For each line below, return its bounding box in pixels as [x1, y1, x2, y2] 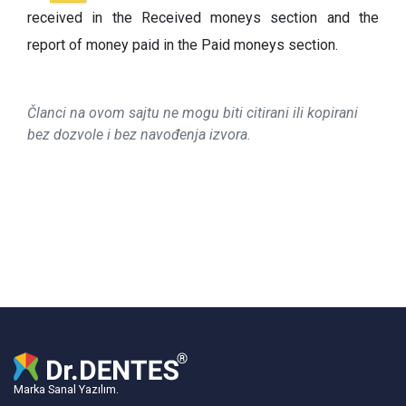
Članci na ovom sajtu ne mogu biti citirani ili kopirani [27, 103, 358, 121]
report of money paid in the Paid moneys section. [27, 35, 338, 53]
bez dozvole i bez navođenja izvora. [27, 125, 251, 143]
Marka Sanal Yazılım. [14, 382, 119, 396]
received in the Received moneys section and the [27, 8, 379, 26]
